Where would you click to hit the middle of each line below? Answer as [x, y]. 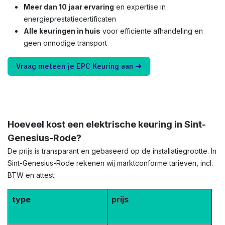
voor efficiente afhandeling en [152, 31]
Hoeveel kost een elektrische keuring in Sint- [107, 124]
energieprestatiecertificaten [70, 19]
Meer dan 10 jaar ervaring [69, 7]
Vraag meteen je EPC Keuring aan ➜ [79, 66]
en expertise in [140, 7]
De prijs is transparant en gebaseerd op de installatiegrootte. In [112, 151]
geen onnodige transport [65, 43]
